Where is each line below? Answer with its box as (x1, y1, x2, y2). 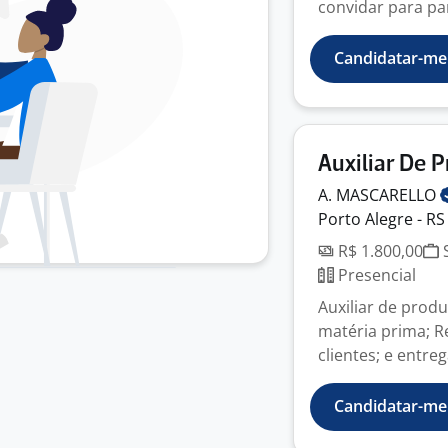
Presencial (334, 264, 416, 286)
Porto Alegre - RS (318, 208, 445, 230)
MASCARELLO (336, 184, 440, 206)
